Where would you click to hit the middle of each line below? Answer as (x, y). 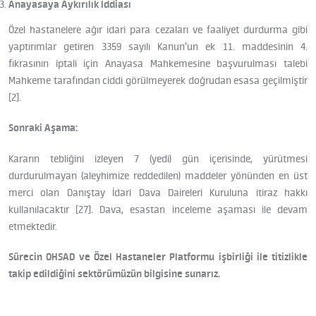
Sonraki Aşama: (43, 128)
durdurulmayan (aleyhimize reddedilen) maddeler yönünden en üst (158, 175)
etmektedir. (33, 226)
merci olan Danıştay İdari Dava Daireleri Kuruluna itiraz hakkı (158, 192)
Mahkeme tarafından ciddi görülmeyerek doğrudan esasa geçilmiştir (158, 81)
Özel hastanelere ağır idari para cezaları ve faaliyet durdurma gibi (158, 30)
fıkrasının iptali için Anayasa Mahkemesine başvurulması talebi (158, 64)
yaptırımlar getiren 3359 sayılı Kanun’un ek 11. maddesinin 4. (158, 47)
